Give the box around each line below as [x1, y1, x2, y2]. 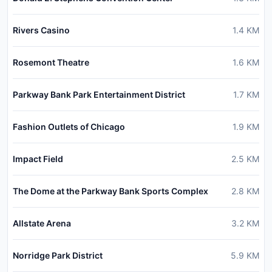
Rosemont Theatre [13, 57, 89, 68]
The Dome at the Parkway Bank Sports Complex [13, 186, 208, 197]
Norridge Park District [13, 250, 103, 261]
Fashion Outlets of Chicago [13, 121, 125, 132]
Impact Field [13, 154, 63, 165]
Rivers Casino [13, 25, 70, 36]
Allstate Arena [13, 218, 71, 229]
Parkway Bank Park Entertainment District [13, 89, 185, 100]
